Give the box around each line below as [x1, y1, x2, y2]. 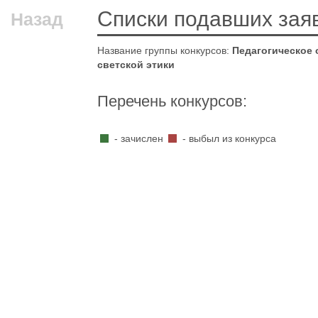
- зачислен [111, 133, 166, 144]
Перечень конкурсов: [97, 92, 247, 110]
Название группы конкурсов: [97, 45, 232, 56]
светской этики [97, 59, 175, 70]
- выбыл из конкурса [180, 133, 277, 144]
